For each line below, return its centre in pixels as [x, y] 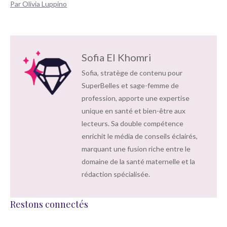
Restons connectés [49, 204]
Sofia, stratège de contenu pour [132, 72]
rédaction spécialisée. [116, 174]
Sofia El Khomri [117, 57]
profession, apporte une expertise [136, 98]
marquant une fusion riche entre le [136, 148]
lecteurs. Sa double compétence [133, 123]
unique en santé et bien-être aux [134, 110]
